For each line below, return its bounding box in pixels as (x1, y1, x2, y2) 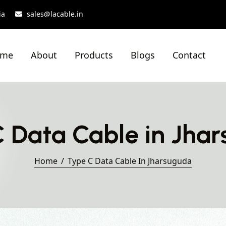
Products (75, 49, 113, 61)
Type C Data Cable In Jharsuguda (68, 155, 192, 166)
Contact (173, 49, 206, 61)
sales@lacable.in (27, 9, 83, 19)
